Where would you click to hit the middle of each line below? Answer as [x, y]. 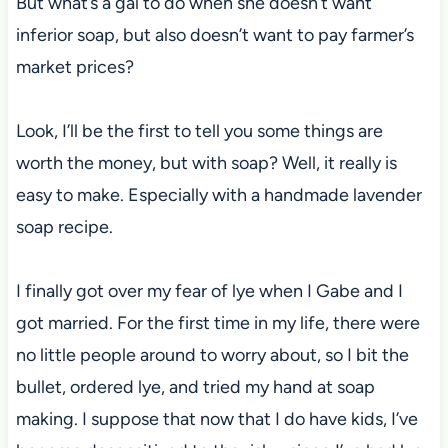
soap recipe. [64, 226]
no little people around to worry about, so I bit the [212, 354]
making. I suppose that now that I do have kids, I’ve [216, 418]
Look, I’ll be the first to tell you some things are [199, 130]
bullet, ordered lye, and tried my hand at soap [195, 386]
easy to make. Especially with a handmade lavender [218, 194]
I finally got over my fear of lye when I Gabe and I [209, 290]
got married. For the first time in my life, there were [217, 322]
